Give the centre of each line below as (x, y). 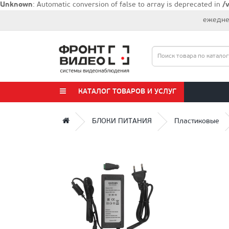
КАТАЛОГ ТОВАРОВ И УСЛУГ (126, 91)
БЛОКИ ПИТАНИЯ (122, 121)
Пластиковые (197, 121)
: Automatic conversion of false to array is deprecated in (128, 5)
